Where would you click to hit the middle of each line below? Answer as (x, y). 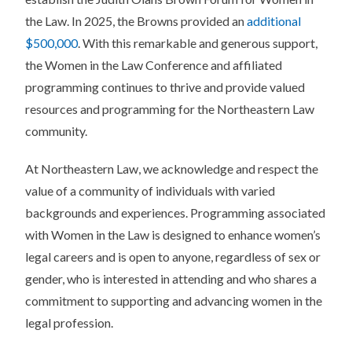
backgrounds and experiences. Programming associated (175, 213)
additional (274, 21)
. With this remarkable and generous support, (198, 43)
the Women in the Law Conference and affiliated (154, 65)
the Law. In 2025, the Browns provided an (136, 21)
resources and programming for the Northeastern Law (170, 109)
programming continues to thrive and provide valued (165, 87)
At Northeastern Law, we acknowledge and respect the (172, 169)
